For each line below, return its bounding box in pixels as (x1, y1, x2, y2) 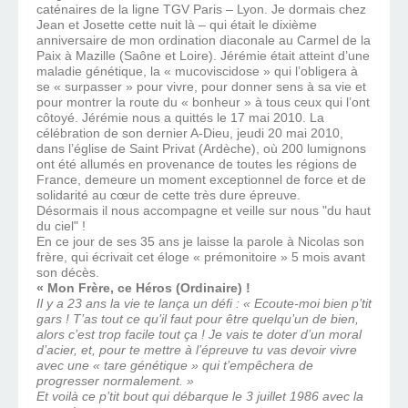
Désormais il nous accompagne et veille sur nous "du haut (36, 203, 371, 219)
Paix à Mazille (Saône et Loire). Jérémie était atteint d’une (36, 48, 370, 64)
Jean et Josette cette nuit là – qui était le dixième (36, 17, 317, 33)
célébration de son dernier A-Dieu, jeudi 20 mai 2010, (36, 126, 343, 141)
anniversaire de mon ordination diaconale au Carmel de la (36, 33, 371, 48)
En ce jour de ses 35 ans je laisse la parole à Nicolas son (36, 234, 364, 250)
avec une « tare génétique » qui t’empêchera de (36, 358, 313, 373)
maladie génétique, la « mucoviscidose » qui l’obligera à (36, 64, 358, 79)
